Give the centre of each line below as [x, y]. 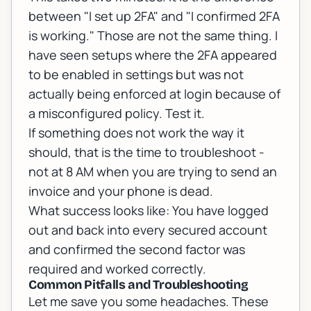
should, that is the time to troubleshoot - [146, 152]
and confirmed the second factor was [137, 250]
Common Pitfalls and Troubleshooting [138, 285]
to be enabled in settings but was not [136, 75]
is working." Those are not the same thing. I [153, 36]
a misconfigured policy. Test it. [117, 114]
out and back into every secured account [148, 230]
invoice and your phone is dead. [121, 191]
